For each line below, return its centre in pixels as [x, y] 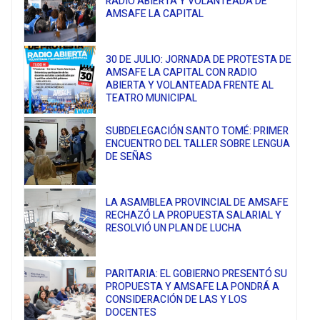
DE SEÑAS [129, 157]
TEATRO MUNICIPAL [152, 99]
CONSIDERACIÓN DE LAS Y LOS [177, 300]
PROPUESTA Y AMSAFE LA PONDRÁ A [193, 287]
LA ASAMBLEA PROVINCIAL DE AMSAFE [197, 203]
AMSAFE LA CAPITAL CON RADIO [182, 73]
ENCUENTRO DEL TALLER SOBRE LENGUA [198, 144]
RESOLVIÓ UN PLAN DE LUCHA [174, 229]
